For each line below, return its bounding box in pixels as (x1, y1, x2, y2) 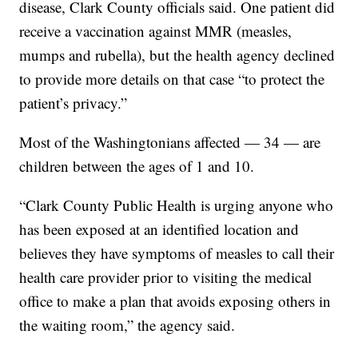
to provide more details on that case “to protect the (19, 69, 325, 89)
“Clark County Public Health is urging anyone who (19, 195, 334, 216)
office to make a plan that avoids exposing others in (19, 291, 332, 312)
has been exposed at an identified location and (19, 219, 300, 240)
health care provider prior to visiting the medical (19, 267, 312, 288)
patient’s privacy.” (19, 93, 128, 113)
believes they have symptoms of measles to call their (19, 243, 335, 264)
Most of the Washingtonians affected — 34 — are (19, 132, 321, 153)
